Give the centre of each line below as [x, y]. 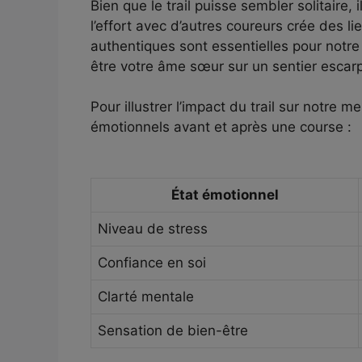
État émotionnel [225, 194]
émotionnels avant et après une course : [221, 127]
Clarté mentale [146, 296]
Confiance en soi [152, 262]
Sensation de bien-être [173, 330]
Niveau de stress [153, 228]
